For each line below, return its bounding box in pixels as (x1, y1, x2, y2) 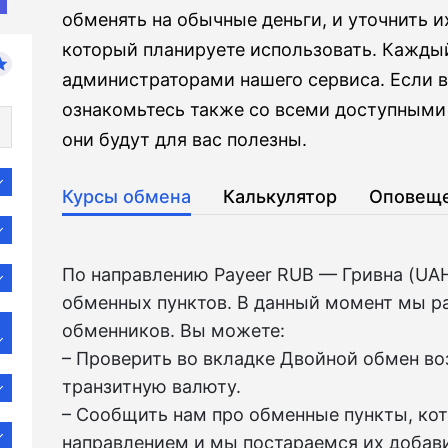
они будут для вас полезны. (62, 129, 307, 150)
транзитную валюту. (62, 376, 241, 397)
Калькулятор (223, 186, 337, 207)
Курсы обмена (62, 186, 191, 207)
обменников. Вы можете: (62, 320, 285, 341)
